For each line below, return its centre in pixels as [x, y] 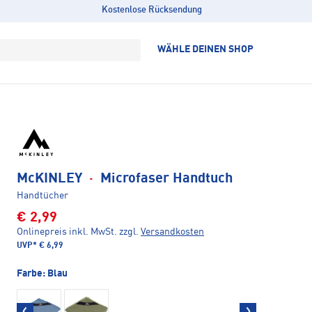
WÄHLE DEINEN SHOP [205, 49]
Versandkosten [172, 232]
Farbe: [32, 274]
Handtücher [42, 196]
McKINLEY [51, 179]
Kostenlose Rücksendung [151, 10]
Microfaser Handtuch [165, 179]
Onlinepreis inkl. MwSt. [67, 232]
